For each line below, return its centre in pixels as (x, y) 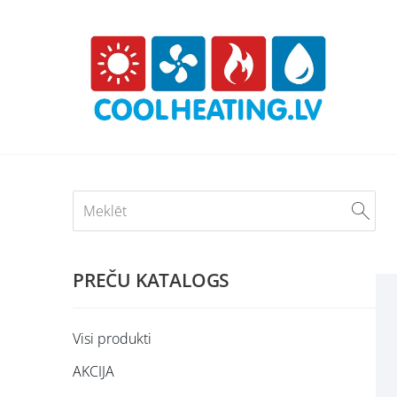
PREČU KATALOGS (152, 280)
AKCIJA (93, 371)
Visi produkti (112, 339)
